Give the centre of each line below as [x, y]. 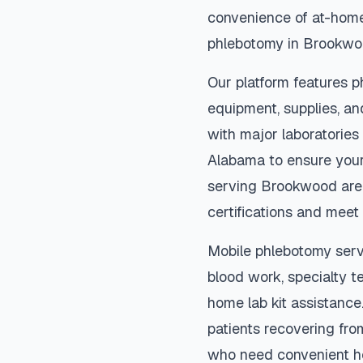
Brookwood [299, 186]
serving [234, 186]
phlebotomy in [255, 43]
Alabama [236, 160]
